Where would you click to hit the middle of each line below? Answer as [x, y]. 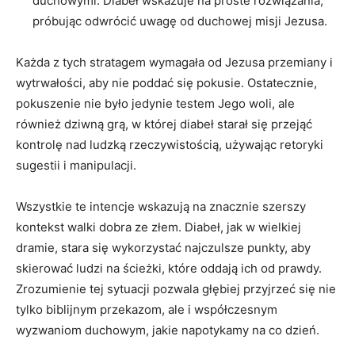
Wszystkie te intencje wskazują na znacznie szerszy [161, 206]
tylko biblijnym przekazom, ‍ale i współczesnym [147, 309]
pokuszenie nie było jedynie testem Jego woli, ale [155, 103]
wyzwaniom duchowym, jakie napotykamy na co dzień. [168, 330]
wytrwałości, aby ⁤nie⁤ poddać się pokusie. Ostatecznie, [166, 82]
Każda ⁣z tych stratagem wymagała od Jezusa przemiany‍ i [174, 62]
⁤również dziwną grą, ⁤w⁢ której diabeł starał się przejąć [164, 124]
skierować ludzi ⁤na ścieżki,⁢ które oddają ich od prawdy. [169, 268]
